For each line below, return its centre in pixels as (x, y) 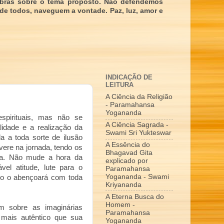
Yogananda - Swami (137, 176)
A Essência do (128, 144)
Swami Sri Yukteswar (138, 133)
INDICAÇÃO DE (129, 77)
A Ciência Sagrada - (137, 125)
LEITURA (119, 84)
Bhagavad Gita (129, 152)
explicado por (127, 160)
